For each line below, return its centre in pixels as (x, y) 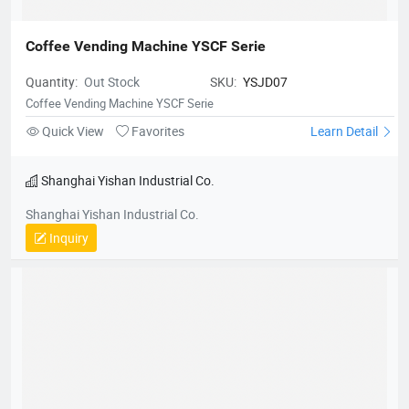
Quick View (73, 152)
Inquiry (68, 259)
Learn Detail (346, 152)
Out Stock (112, 103)
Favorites (157, 152)
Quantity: (53, 103)
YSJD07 (265, 103)
